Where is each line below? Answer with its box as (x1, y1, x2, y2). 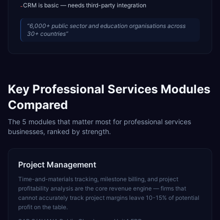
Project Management (18, 160, 96, 169)
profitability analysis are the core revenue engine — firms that (18, 185, 186, 192)
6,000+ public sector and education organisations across (29, 22, 186, 29)
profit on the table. (18, 203, 68, 211)
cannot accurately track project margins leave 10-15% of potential (18, 194, 199, 201)
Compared (8, 98, 68, 112)
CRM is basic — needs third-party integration (23, 1, 146, 9)
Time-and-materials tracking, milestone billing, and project (18, 175, 178, 183)
